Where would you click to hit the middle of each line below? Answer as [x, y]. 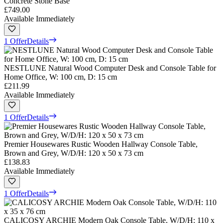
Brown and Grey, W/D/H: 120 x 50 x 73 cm [74, 153]
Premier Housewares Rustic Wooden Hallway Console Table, [101, 144]
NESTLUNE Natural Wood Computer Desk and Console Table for [110, 68]
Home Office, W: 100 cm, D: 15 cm [60, 77]
